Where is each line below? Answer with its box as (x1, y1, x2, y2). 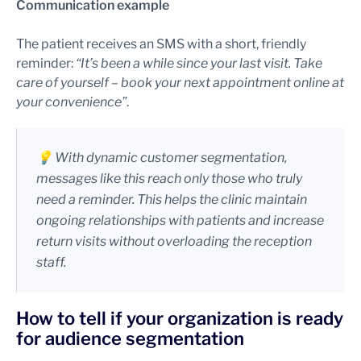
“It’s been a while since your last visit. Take (76, 56, 322, 71)
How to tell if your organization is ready (16, 308, 343, 329)
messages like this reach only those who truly (36, 171, 302, 186)
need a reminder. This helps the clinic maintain (36, 192, 307, 207)
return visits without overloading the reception (36, 234, 312, 249)
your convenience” (16, 94, 127, 110)
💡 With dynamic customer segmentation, (36, 150, 287, 165)
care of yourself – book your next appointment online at (16, 75, 344, 90)
